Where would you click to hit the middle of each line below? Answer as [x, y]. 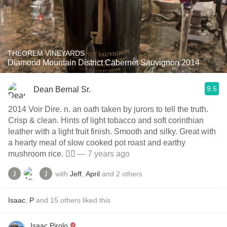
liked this [96, 200]
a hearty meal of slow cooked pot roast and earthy [97, 143]
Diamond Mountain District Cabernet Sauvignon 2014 [104, 63]
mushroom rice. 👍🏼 [42, 154]
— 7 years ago [103, 154]
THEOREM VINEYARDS [46, 53]
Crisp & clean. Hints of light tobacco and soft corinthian [106, 120]
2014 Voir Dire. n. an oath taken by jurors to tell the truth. [108, 109]
